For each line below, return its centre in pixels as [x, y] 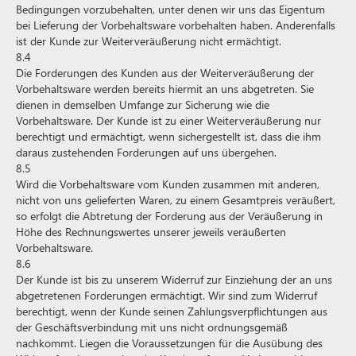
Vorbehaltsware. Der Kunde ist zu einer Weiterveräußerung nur [168, 120]
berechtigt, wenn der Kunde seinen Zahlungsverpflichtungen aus [172, 311]
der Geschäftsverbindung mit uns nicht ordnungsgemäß [152, 327]
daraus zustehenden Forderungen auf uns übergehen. [146, 152]
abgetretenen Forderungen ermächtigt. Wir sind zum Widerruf [166, 295]
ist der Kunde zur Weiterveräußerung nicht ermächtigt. [149, 41]
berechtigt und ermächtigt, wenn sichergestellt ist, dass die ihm [168, 136]
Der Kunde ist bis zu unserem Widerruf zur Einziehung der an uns [174, 279]
